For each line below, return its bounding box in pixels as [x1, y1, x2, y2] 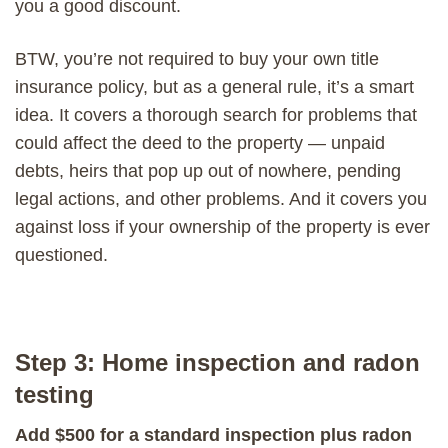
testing [15, 380, 94, 408]
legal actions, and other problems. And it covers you [15, 188, 427, 209]
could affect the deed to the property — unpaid [15, 132, 385, 153]
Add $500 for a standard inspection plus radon [15, 424, 412, 445]
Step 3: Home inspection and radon [15, 348, 420, 376]
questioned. [15, 244, 108, 265]
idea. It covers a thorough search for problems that [15, 104, 417, 125]
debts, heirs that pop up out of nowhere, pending [15, 160, 401, 181]
